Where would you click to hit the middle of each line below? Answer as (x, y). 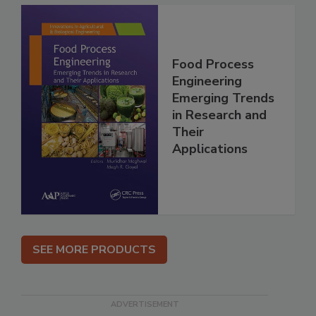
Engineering (207, 81)
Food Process (213, 65)
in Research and (219, 115)
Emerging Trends (223, 98)
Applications (210, 149)
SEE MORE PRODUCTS (94, 249)
